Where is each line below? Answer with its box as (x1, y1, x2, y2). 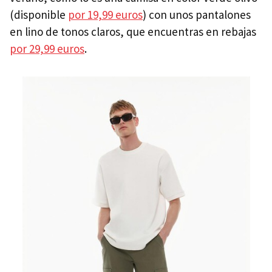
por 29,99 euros (10, 41, 84, 56)
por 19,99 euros (68, 7, 143, 22)
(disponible (10, 7, 68, 22)
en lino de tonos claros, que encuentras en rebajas (10, 24, 256, 39)
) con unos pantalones (143, 7, 251, 22)
